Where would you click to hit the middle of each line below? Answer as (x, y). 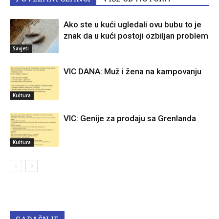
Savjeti (21, 49)
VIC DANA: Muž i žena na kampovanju (132, 72)
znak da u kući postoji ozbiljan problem (136, 36)
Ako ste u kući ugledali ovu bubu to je (132, 25)
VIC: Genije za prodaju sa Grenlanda (130, 119)
